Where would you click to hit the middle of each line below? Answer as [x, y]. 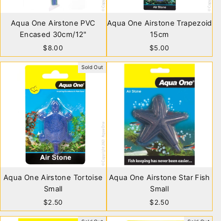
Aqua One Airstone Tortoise [53, 178]
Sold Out [92, 67]
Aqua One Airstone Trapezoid [159, 23]
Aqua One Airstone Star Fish [159, 178]
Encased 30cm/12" [53, 34]
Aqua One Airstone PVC [53, 23]
